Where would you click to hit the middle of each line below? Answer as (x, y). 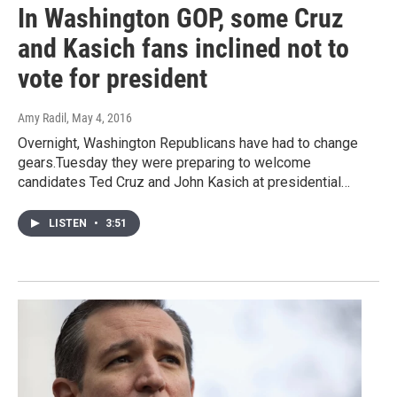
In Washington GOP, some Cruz (181, 19)
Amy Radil (42, 118)
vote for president (113, 79)
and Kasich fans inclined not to (183, 49)
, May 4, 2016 (99, 118)
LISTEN (69, 224)
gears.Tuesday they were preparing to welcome (164, 163)
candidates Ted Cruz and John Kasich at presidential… (184, 183)
